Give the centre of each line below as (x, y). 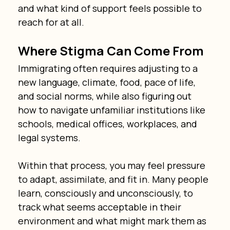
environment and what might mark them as (113, 221)
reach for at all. (51, 22)
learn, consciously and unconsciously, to (106, 193)
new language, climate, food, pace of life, (108, 82)
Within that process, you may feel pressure (112, 165)
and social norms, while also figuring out (106, 96)
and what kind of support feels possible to (111, 8)
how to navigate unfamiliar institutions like (112, 110)
